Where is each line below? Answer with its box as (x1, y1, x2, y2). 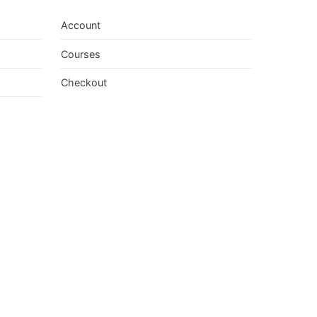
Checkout (60, 76, 107, 89)
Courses (60, 47, 100, 60)
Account (60, 19, 100, 32)
